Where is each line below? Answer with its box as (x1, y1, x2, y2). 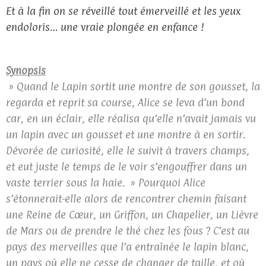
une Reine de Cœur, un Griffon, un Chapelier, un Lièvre (6, 208, 258, 221)
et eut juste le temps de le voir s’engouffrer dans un (6, 160, 247, 173)
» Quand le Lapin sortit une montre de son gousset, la (6, 80, 260, 93)
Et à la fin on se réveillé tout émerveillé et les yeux (6, 5, 240, 18)
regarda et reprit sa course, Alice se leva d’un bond (6, 96, 245, 109)
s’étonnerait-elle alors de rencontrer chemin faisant (6, 192, 246, 205)
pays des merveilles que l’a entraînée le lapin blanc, (6, 240, 249, 254)
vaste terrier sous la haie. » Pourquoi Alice (6, 176, 205, 189)
